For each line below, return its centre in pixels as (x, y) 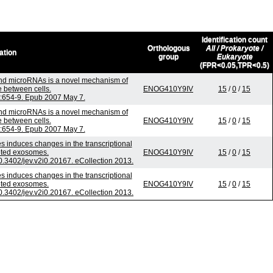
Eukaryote (235, 57)
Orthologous (168, 48)
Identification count (235, 40)
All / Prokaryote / (235, 48)
